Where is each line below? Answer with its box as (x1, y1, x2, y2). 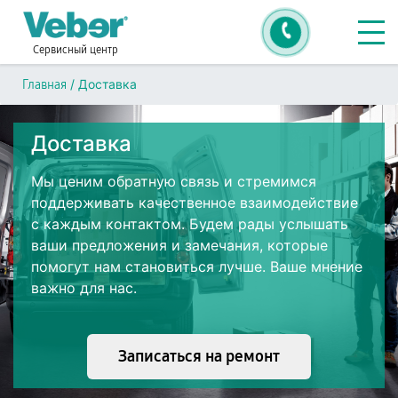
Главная (22, 77, 67, 92)
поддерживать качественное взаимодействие (31, 194, 358, 211)
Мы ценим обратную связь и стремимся (31, 172, 316, 190)
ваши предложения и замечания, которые (31, 236, 328, 254)
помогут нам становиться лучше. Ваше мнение (31, 258, 362, 275)
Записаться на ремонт (118, 346, 280, 366)
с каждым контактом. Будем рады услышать (31, 215, 348, 233)
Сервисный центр (33, 44, 118, 56)
